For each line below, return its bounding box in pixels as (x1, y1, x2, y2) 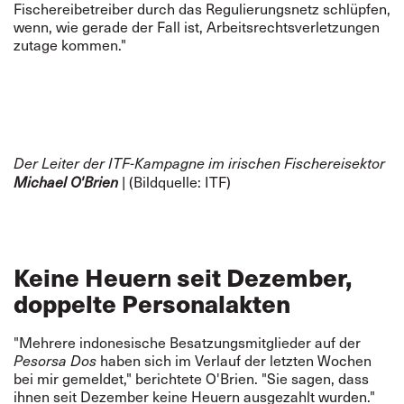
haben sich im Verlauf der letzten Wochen (96, 351, 372, 370)
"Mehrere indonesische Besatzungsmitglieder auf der (14, 333, 361, 352)
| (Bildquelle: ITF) (118, 172, 231, 191)
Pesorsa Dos (14, 351, 96, 370)
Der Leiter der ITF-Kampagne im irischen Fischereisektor (14, 153, 385, 172)
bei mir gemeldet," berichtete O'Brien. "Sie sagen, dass (14, 369, 369, 388)
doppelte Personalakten (14, 285, 301, 320)
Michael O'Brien (14, 172, 118, 191)
